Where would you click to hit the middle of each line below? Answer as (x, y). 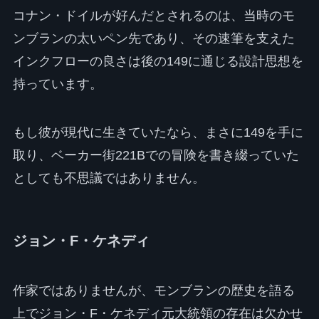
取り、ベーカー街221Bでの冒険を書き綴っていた (156, 156)
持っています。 (57, 84)
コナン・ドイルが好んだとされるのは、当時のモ (153, 16)
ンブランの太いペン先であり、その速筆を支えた (153, 39)
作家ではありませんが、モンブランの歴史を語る (153, 290)
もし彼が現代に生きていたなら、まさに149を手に (158, 133)
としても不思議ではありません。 (109, 178)
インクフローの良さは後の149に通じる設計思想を (158, 62)
